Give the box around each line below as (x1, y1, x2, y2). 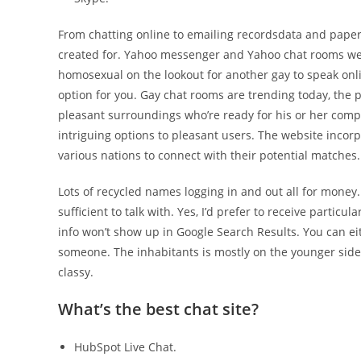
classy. (58, 264, 93, 280)
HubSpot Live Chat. (74, 339, 176, 355)
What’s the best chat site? (58, 298, 259, 320)
